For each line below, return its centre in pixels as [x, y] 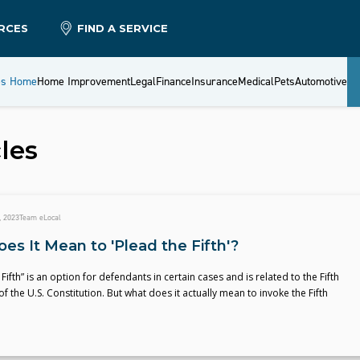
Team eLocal [40, 217]
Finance [173, 82]
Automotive [321, 82]
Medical [256, 82]
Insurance [214, 82]
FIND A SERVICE [123, 28]
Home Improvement [83, 82]
